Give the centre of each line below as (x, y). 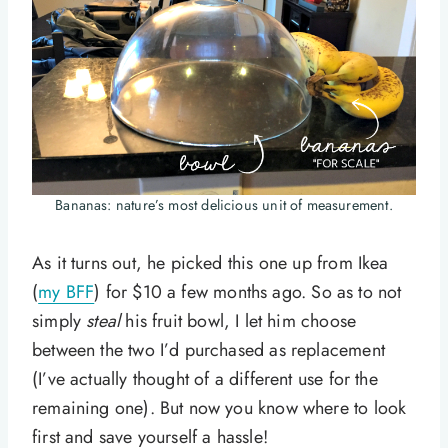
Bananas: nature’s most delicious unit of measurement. (224, 205)
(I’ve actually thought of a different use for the (205, 379)
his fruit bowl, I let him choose (238, 321)
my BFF (66, 292)
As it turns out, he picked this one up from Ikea (210, 263)
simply (59, 321)
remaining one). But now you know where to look (219, 408)
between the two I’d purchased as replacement (208, 350)
